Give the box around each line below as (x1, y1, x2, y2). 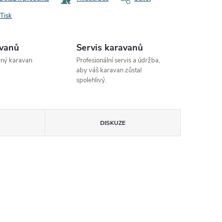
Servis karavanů (76, 42, 143, 54)
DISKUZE (100, 119, 125, 127)
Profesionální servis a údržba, (76, 56, 161, 65)
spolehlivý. (76, 76, 107, 85)
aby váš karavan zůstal (76, 66, 142, 75)
